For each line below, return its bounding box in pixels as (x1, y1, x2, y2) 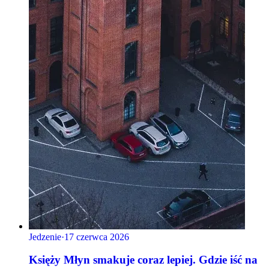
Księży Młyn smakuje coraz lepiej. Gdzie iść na (29, 253, 258, 267)
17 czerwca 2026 (64, 231, 129, 242)
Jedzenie (29, 231, 61, 242)
